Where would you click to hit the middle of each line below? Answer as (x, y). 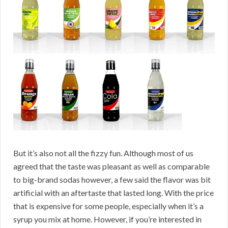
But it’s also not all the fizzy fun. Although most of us (103, 153)
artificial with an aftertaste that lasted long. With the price (113, 193)
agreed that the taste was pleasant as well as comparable (111, 166)
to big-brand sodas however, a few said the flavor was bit (112, 180)
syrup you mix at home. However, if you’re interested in (107, 219)
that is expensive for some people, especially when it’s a (108, 206)
